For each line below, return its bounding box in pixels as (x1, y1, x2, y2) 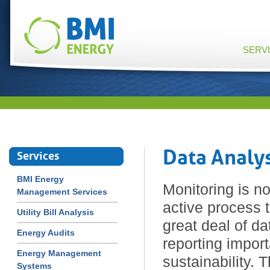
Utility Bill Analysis (17, 207, 94, 217)
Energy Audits (17, 228, 75, 237)
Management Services (17, 187, 107, 196)
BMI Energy (17, 174, 64, 184)
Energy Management (17, 248, 101, 258)
